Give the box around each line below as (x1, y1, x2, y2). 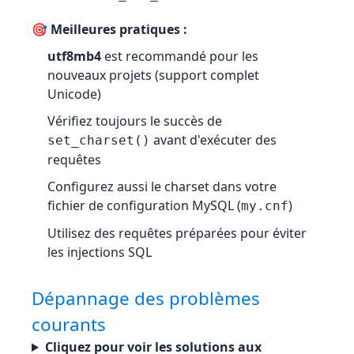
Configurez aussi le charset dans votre (47, 178, 277, 195)
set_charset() (47, 133, 150, 148)
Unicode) (47, 85, 101, 103)
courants (32, 312, 106, 337)
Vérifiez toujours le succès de (47, 112, 222, 130)
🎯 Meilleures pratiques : (32, 21, 187, 38)
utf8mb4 (47, 47, 101, 65)
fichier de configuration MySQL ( (47, 197, 241, 214)
